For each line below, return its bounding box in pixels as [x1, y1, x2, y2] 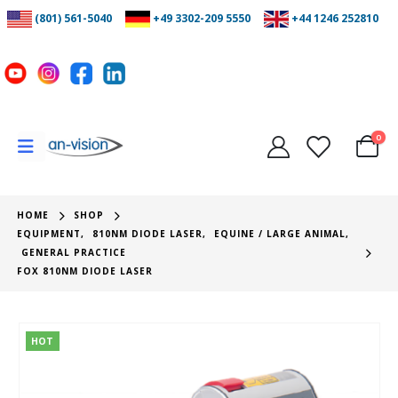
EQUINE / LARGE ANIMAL [214, 227, 346, 241]
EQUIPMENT [17, 227, 82, 241]
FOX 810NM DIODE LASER [17, 265, 154, 278]
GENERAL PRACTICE [21, 246, 127, 259]
